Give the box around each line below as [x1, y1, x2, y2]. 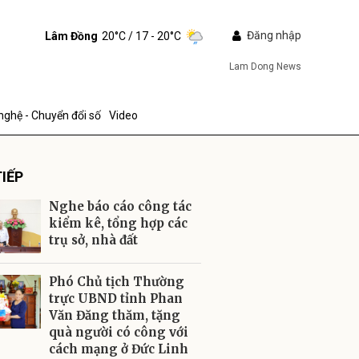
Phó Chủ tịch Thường [49, 274, 184, 289]
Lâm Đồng [44, 29, 98, 42]
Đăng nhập [246, 29, 301, 42]
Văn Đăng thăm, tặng [49, 308, 180, 323]
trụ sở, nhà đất [49, 232, 138, 248]
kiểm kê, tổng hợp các [49, 216, 188, 231]
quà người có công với [49, 325, 188, 340]
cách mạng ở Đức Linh [49, 341, 188, 357]
